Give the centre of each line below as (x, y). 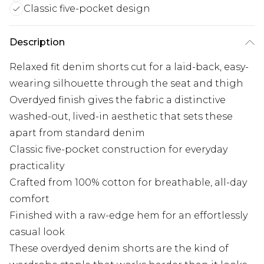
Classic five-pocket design (87, 9)
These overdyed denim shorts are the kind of (119, 248)
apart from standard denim (77, 133)
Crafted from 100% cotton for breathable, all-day (128, 182)
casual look (37, 232)
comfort (29, 199)
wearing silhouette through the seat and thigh (126, 83)
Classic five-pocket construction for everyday (118, 149)
